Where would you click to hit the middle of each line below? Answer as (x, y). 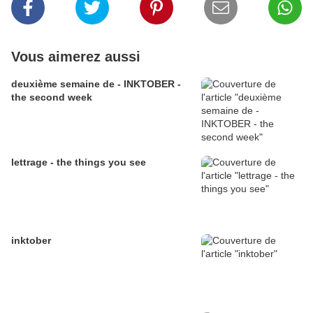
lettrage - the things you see (79, 162)
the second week (52, 97)
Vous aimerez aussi (76, 57)
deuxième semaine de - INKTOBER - (64, 84)
